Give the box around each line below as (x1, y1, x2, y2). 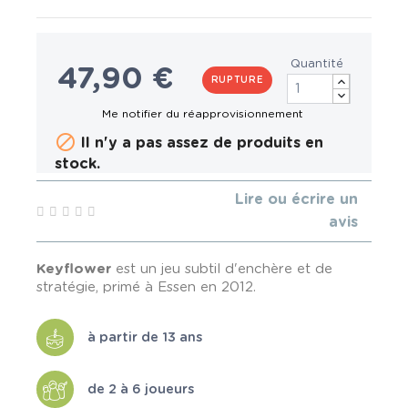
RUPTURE (210, 75, 264, 85)
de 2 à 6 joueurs (87, 382, 194, 396)
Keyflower (36, 262, 111, 276)
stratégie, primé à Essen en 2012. (36, 280, 256, 294)
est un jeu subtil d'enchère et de (111, 262, 332, 276)
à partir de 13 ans (87, 330, 202, 344)
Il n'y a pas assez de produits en (76, 136, 323, 151)
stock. (55, 157, 100, 171)
